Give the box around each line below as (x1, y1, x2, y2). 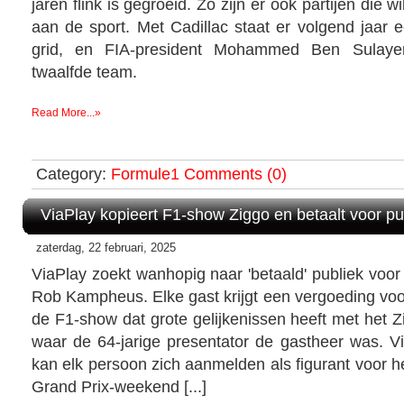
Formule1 (111, 164, 179, 183)
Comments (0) (184, 164, 287, 183)
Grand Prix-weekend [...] (32, 377, 207, 396)
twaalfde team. (32, 62, 137, 81)
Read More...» (32, 106, 101, 119)
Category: (36, 164, 111, 183)
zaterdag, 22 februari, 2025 (36, 240, 176, 254)
